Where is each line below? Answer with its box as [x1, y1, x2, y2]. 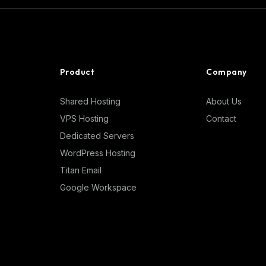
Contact [206, 113, 237, 123]
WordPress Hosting [59, 148, 135, 158]
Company [206, 66, 247, 77]
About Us [206, 96, 242, 106]
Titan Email [59, 165, 102, 175]
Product [59, 66, 95, 77]
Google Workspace [59, 182, 137, 192]
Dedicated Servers [59, 131, 134, 141]
